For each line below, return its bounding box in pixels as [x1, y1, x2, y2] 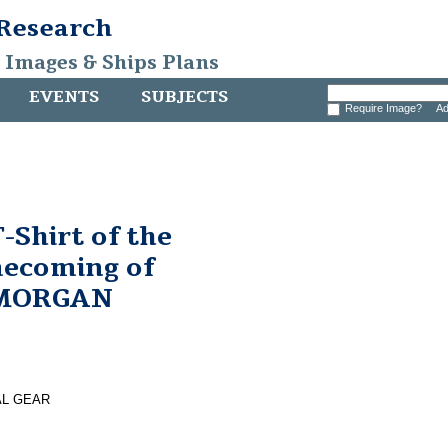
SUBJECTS [141, 86, 228, 108]
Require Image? [344, 102, 428, 114]
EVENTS [29, 86, 99, 108]
